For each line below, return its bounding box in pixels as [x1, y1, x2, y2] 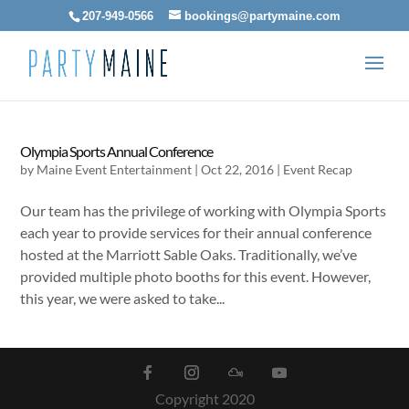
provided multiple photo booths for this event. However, [20, 267, 372, 285]
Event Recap [283, 162, 353, 177]
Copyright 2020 [154, 390, 255, 407]
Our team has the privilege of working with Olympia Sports [20, 202, 387, 219]
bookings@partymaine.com [184, 8, 341, 23]
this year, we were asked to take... [20, 289, 225, 307]
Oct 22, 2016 [201, 162, 275, 177]
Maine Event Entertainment [37, 162, 193, 177]
